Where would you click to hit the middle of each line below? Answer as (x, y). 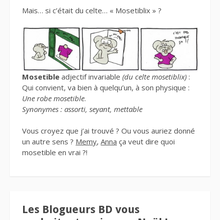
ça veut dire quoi (146, 142)
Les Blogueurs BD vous (81, 209)
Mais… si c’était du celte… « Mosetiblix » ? (92, 11)
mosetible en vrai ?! (55, 152)
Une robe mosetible (53, 98)
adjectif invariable (90, 76)
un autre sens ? (49, 142)
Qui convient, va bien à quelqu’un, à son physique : (106, 87)
